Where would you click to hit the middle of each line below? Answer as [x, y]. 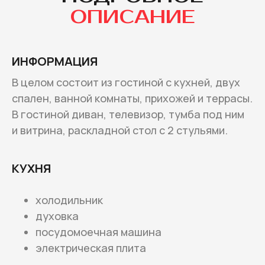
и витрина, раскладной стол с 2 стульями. [120, 130]
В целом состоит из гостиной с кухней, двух [126, 82]
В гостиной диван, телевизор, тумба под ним [128, 114]
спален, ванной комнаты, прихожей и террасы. [132, 98]
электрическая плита [91, 248]
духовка [57, 216]
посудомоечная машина [98, 232]
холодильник [69, 200]
